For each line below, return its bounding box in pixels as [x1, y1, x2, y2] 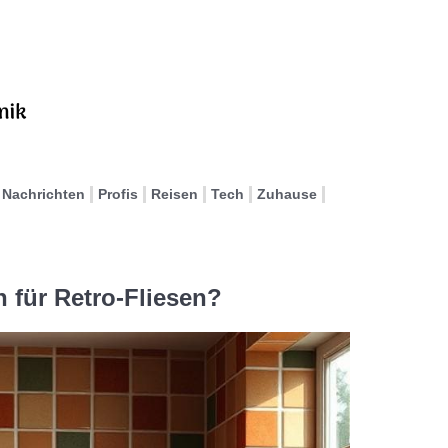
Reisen [151, 186, 198, 202]
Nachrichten [2, 186, 85, 202]
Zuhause [257, 186, 317, 202]
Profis [98, 186, 138, 202]
